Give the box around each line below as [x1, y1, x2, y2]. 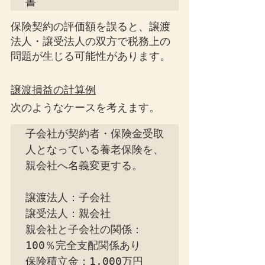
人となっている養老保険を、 [25, 143, 164, 156]
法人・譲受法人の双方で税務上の [11, 35, 170, 47]
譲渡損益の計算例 [11, 84, 96, 96]
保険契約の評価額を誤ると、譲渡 [11, 21, 170, 33]
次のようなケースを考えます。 [11, 102, 160, 114]
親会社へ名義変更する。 [25, 159, 143, 172]
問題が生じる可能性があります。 [11, 50, 170, 62]
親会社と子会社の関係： [25, 223, 143, 235]
